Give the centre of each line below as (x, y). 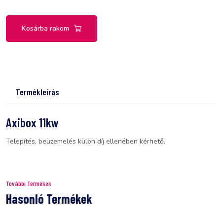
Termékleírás (37, 92)
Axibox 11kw (32, 122)
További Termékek (29, 183)
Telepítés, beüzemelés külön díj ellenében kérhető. (86, 141)
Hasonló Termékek (49, 198)
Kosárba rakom (45, 28)
